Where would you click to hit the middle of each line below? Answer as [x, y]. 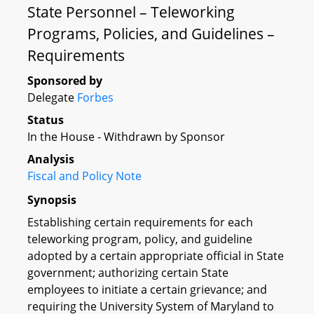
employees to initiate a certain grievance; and [147, 289]
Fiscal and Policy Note [84, 176]
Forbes [95, 97]
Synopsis [52, 199]
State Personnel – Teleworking [131, 12]
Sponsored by [65, 81]
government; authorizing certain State [128, 272]
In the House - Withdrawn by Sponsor [126, 137]
